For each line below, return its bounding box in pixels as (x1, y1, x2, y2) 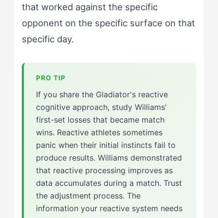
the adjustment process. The (36, 190, 141, 200)
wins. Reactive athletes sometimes (36, 127, 163, 137)
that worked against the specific (21, 1, 158, 12)
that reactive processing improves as (36, 165, 173, 175)
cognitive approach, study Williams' (36, 102, 167, 112)
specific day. (21, 33, 74, 44)
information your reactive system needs (36, 203, 182, 213)
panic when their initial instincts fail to (36, 140, 176, 150)
